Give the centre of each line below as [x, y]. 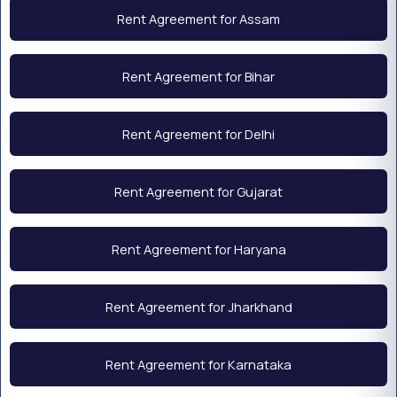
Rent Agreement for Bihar [198, 77]
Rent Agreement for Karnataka [198, 365]
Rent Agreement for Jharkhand [198, 307]
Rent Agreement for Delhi [198, 134]
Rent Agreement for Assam [198, 19]
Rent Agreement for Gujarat [198, 192]
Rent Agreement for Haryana [198, 249]
